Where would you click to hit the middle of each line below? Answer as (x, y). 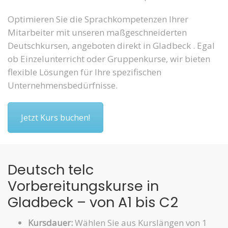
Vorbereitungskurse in (83, 186)
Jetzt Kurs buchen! (55, 118)
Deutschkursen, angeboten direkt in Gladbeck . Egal (111, 46)
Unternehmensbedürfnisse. (63, 85)
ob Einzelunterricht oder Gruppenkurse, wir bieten (109, 59)
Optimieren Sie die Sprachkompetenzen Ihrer (98, 19)
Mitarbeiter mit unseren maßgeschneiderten (97, 33)
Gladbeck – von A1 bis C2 (93, 202)
